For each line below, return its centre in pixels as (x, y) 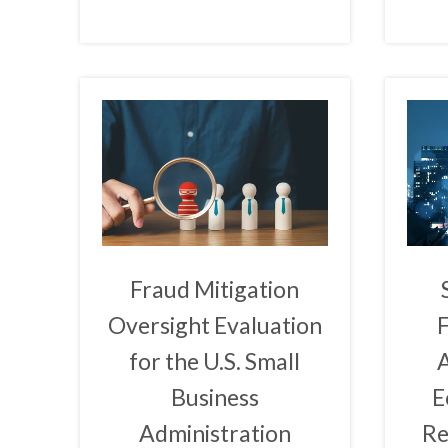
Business (214, 397)
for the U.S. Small (215, 361)
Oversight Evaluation (214, 325)
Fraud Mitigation (215, 289)
